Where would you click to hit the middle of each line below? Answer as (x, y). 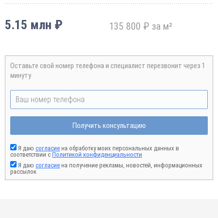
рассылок (23, 172)
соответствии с (31, 154)
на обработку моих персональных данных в (119, 148)
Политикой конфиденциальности (97, 154)
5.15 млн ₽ (34, 25)
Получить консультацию (109, 126)
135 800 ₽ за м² (141, 26)
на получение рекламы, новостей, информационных (131, 165)
